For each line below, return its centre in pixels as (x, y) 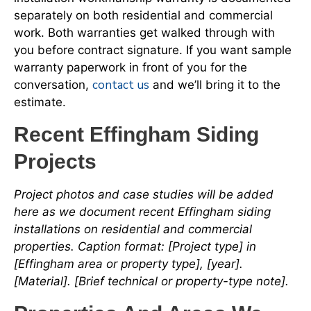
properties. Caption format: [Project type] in (135, 247)
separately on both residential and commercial (143, 15)
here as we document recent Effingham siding (142, 212)
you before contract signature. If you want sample (153, 50)
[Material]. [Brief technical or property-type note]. (151, 281)
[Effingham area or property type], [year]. (128, 264)
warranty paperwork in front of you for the (131, 67)
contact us (121, 85)
